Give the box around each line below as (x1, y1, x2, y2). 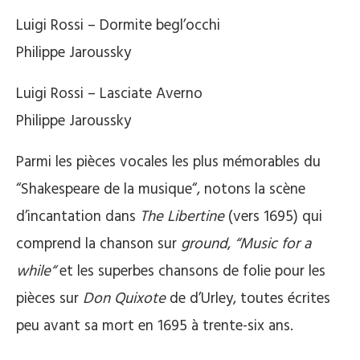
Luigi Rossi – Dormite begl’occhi (16, 13, 220, 38)
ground (181, 231, 227, 256)
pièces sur (16, 286, 83, 311)
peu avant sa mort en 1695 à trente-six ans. (16, 313, 293, 338)
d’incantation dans (16, 204, 140, 229)
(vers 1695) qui (224, 204, 322, 229)
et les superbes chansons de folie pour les (55, 259, 325, 284)
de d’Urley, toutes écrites (166, 286, 330, 311)
